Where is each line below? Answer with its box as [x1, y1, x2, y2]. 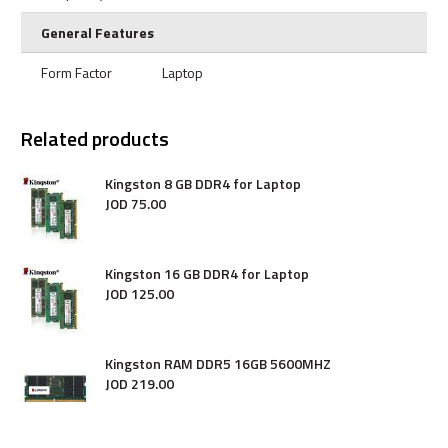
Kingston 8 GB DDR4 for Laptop [105, 173, 301, 194]
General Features [41, 22, 154, 43]
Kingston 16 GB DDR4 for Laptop [105, 263, 309, 284]
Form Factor [41, 62, 112, 83]
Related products [20, 123, 169, 154]
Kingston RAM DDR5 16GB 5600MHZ [105, 353, 331, 374]
